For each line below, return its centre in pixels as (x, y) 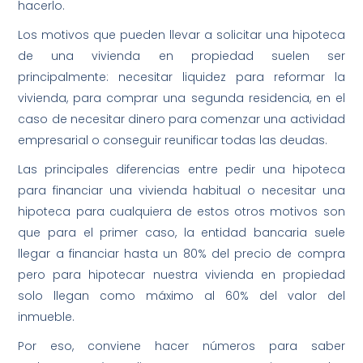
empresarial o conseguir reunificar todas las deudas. (173, 141)
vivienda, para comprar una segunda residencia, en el (181, 98)
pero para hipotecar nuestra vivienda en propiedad (181, 275)
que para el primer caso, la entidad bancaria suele (181, 233)
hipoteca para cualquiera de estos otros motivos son (181, 212)
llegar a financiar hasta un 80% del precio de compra (181, 254)
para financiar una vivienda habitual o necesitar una (181, 191)
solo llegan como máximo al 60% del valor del (181, 296)
